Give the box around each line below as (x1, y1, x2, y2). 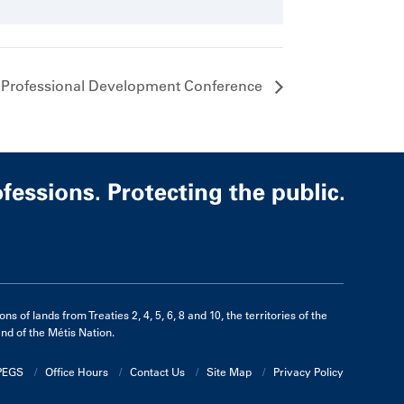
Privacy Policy (272, 364, 344, 380)
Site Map (206, 364, 252, 380)
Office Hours (44, 364, 108, 380)
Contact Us (129, 364, 185, 380)
